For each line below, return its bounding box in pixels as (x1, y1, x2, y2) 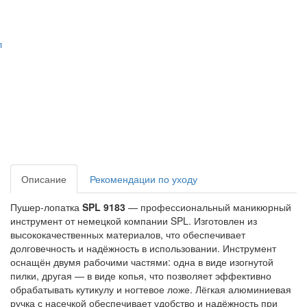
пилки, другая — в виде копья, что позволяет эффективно (10, 269, 271, 282)
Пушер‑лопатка (10, 200, 82, 214)
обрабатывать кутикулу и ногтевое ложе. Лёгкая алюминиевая (10, 282, 291, 296)
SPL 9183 (82, 200, 125, 214)
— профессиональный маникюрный (125, 200, 291, 214)
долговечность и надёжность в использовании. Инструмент (10, 241, 276, 255)
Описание (21, 172, 66, 186)
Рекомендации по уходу (90, 172, 197, 186)
